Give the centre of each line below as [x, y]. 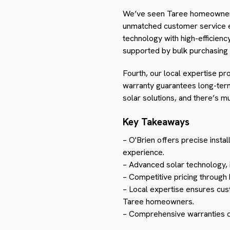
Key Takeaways [156, 122]
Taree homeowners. [158, 202]
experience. [143, 152]
